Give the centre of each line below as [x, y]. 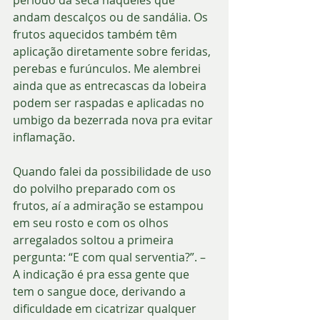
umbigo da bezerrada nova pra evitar [114, 120]
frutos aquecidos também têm [96, 34]
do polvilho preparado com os [96, 188]
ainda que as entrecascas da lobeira [111, 85]
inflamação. [44, 137]
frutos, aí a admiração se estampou [110, 205]
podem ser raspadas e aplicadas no [110, 102]
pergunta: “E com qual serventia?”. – [111, 257]
